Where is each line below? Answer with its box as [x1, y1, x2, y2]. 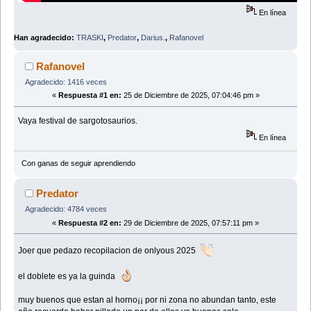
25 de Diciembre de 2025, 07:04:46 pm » [121, 91, 260, 100]
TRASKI [76, 33, 103, 42]
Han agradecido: [14, 33, 76, 42]
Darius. [141, 33, 165, 42]
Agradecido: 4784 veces [24, 205, 107, 214]
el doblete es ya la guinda [18, 271, 120, 281]
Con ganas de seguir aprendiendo [21, 159, 135, 168]
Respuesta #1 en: [58, 91, 121, 100]
